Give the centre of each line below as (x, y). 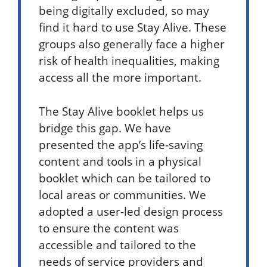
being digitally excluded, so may (124, 10)
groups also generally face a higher (132, 44)
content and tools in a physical (120, 161)
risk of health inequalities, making (129, 60)
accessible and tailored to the (117, 244)
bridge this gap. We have (105, 128)
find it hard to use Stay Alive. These (133, 27)
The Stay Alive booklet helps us (121, 111)
